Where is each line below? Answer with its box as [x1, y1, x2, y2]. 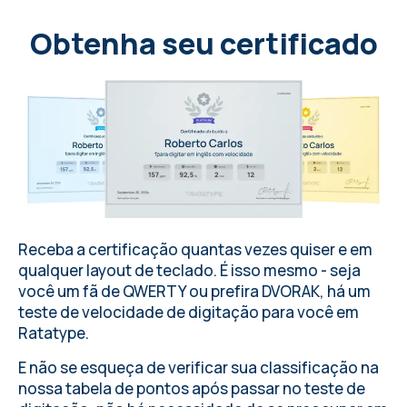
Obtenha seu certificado [29, 23, 378, 64]
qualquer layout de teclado [18, 260, 213, 282]
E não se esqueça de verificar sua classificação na [18, 357, 379, 379]
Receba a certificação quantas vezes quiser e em [18, 239, 372, 261]
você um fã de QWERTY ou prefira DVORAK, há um [18, 281, 371, 303]
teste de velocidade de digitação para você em [18, 302, 359, 323]
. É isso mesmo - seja [213, 260, 361, 282]
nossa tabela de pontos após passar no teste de [18, 378, 365, 400]
